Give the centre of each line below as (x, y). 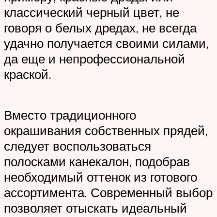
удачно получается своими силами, (106, 43)
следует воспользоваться (77, 146)
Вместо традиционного (70, 115)
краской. (28, 74)
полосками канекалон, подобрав (97, 161)
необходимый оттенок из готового (101, 177)
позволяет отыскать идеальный (95, 208)
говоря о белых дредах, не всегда (100, 28)
